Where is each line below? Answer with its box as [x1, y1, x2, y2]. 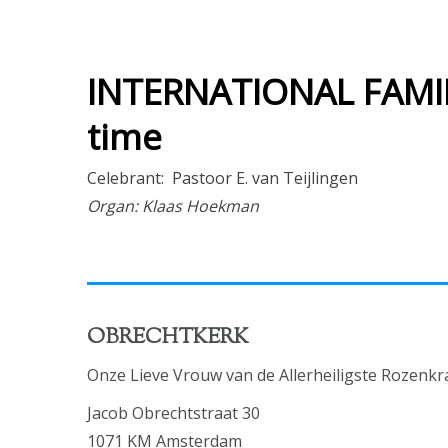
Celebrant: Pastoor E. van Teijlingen [87, 166, 358, 189]
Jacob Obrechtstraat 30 [87, 402, 260, 425]
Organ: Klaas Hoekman [87, 194, 259, 217]
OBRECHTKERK [87, 322, 249, 353]
